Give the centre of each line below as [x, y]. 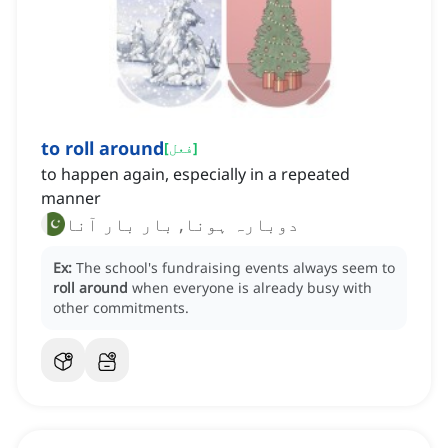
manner [71, 198]
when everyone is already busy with [252, 288]
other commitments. [121, 308]
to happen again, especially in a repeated [195, 174]
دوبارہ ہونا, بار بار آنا [182, 224]
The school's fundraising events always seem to [235, 268]
